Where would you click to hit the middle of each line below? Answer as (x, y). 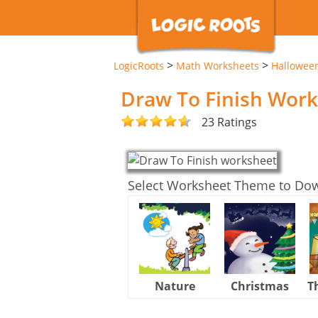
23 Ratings (229, 122)
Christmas (260, 286)
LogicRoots (139, 66)
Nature (175, 286)
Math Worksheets (218, 66)
